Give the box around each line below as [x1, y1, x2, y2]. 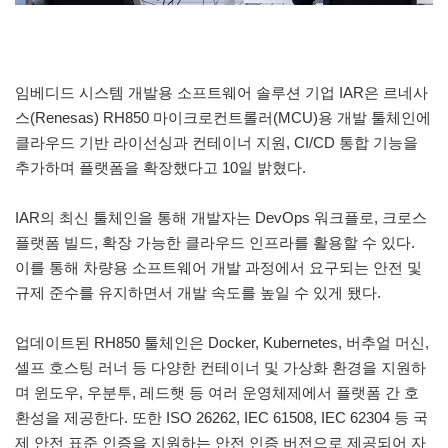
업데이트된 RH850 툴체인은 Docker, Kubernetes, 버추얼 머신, [15, 333, 429, 351]
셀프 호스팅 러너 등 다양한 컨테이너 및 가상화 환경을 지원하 [15, 358, 426, 376]
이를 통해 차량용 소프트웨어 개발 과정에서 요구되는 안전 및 [15, 258, 422, 276]
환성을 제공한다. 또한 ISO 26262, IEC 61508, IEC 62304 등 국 [15, 408, 428, 426]
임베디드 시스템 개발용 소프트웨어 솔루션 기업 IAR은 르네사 [15, 83, 428, 101]
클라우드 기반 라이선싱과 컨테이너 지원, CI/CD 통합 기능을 [15, 133, 418, 151]
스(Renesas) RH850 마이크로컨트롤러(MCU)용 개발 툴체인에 [15, 108, 431, 126]
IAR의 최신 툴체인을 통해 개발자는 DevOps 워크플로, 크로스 [15, 208, 427, 226]
